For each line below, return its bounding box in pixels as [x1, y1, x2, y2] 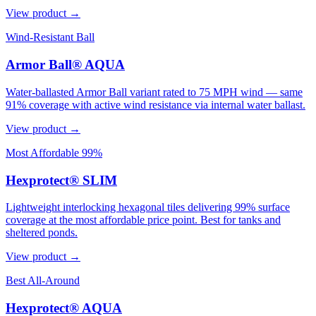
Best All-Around [6, 274, 80, 287]
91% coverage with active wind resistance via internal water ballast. [6, 98, 305, 111]
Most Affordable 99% [6, 146, 102, 159]
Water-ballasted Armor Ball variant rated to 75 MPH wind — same [6, 85, 303, 98]
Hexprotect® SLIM [6, 172, 117, 188]
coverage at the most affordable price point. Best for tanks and [6, 214, 281, 226]
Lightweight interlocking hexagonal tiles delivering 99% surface [6, 201, 290, 214]
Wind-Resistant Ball [6, 31, 95, 44]
